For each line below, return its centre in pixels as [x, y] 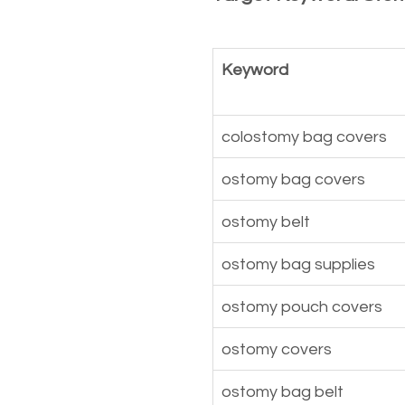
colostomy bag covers [304, 137]
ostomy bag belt [283, 391]
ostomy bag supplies [298, 264]
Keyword [255, 70]
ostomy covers [277, 349]
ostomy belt [266, 221]
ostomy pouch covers [302, 306]
